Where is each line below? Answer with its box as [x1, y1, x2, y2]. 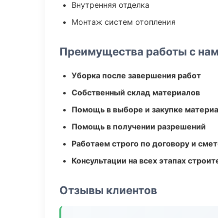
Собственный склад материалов [72, 88, 200, 97]
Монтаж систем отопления [72, 17, 176, 27]
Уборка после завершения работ [72, 71, 201, 80]
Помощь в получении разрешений [72, 122, 206, 131]
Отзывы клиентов [59, 183, 157, 197]
